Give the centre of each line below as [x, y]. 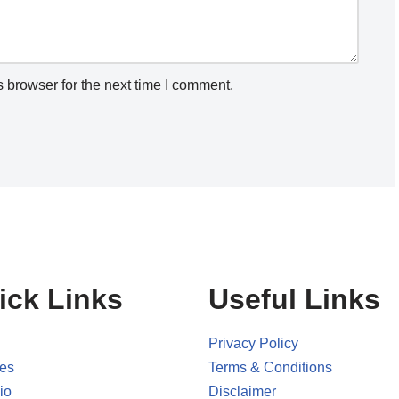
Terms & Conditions [270, 368]
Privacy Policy [253, 344]
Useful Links [294, 300]
